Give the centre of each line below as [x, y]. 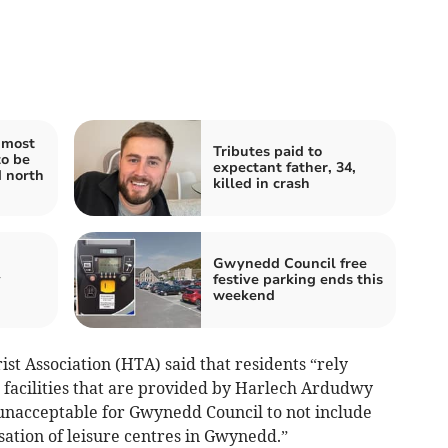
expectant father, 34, [284, 168]
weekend [244, 296]
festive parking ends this [298, 280]
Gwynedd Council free [290, 264]
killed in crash [261, 184]
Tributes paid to [267, 152]
